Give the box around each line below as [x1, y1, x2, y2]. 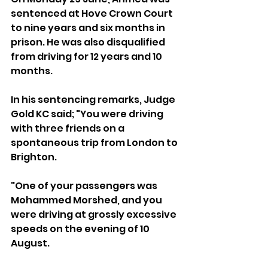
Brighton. [11, 150, 57, 164]
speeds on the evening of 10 [11, 221, 151, 236]
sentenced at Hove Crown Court [11, 6, 175, 20]
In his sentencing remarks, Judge [11, 92, 177, 106]
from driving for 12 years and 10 [11, 49, 164, 63]
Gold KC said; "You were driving [11, 106, 165, 121]
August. [11, 236, 50, 250]
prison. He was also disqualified [11, 35, 167, 49]
